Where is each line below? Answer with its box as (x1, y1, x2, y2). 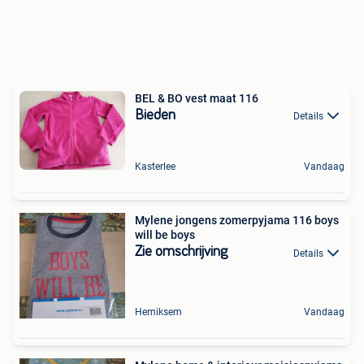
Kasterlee (135, 161, 175, 173)
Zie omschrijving (135, 245, 227, 260)
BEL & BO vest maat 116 (135, 91, 258, 105)
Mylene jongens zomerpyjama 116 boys (135, 214, 339, 227)
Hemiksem (135, 306, 182, 318)
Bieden (135, 107, 175, 123)
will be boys (135, 228, 195, 242)
